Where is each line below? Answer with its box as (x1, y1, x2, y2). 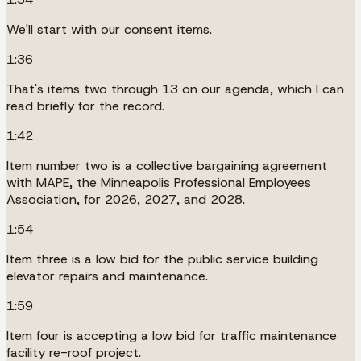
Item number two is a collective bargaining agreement (6, 156, 327, 174)
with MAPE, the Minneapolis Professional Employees (6, 173, 311, 191)
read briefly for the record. (6, 97, 164, 114)
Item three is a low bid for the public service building (6, 250, 318, 268)
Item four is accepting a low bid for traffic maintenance (6, 326, 337, 344)
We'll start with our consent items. (6, 20, 212, 38)
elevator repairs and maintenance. (6, 267, 208, 284)
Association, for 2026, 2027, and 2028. (6, 190, 245, 208)
